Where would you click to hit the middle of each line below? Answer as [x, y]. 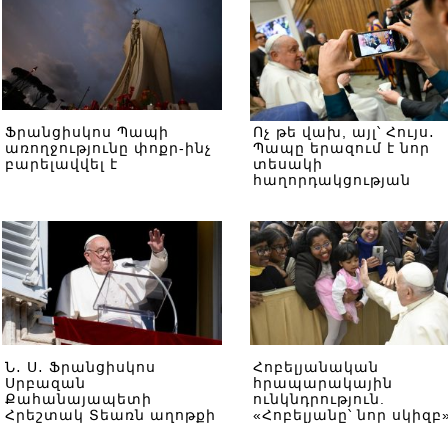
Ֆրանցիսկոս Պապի [87, 132]
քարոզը [37, 431]
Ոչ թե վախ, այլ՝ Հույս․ [344, 132]
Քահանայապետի [78, 399]
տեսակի [288, 164]
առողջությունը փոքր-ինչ [108, 148]
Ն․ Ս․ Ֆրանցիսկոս [80, 367]
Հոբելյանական [316, 367]
